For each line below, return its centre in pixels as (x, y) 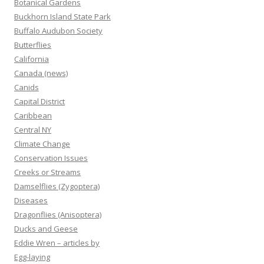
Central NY (33, 130)
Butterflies (33, 45)
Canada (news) (41, 73)
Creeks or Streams (47, 172)
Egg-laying (32, 257)
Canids (27, 87)
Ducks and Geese (46, 229)
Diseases (31, 200)
